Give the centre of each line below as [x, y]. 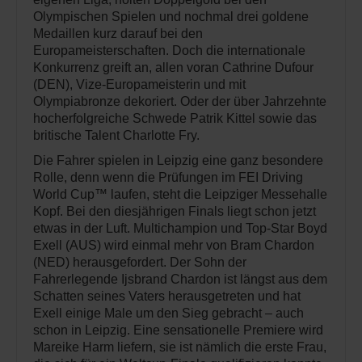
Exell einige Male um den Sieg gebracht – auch [168, 314]
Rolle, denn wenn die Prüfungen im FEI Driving [168, 178]
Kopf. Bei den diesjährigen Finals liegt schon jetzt [175, 212]
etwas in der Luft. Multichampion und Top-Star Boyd [180, 229]
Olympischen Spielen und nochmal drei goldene [171, 17]
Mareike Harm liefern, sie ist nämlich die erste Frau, [180, 347]
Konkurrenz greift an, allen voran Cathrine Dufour [173, 68]
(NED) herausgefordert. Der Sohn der [140, 263]
